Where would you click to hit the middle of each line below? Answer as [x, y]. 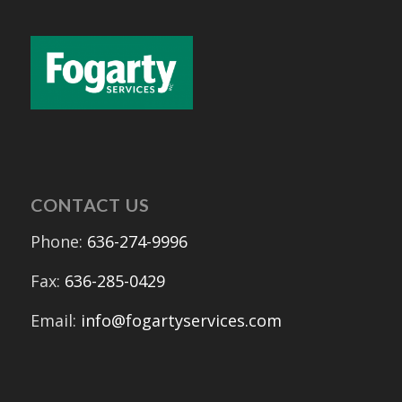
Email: [55, 321]
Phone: [58, 241]
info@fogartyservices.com [181, 321]
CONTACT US [90, 205]
